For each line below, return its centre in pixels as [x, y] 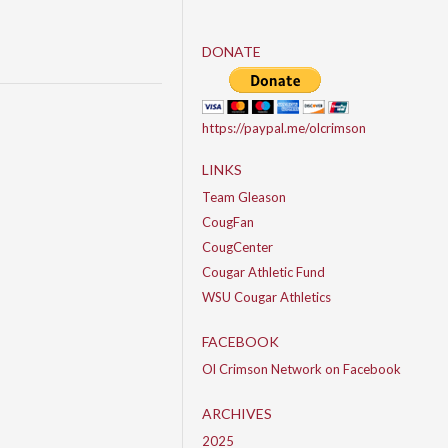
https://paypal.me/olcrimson [284, 128]
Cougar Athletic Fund [263, 272]
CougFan [228, 222]
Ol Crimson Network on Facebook [301, 369]
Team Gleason [244, 197]
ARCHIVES [237, 413]
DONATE [231, 51]
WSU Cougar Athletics [266, 297]
